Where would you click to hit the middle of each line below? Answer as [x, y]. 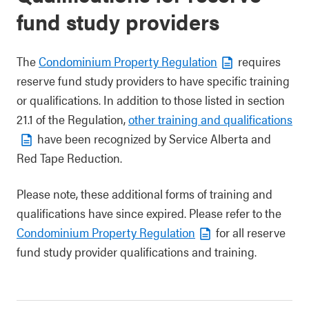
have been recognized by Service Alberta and [153, 138]
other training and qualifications [210, 119]
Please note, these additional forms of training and [144, 193]
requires [258, 61]
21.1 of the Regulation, [72, 119]
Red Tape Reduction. [69, 158]
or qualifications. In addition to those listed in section [151, 100]
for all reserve [249, 232]
